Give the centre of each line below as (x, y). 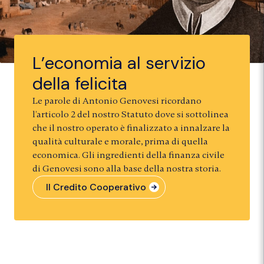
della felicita (80, 83)
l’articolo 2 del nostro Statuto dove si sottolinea (130, 114)
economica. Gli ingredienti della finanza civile (128, 155)
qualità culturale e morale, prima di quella (120, 141)
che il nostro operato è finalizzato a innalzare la (131, 128)
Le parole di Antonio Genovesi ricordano (117, 100)
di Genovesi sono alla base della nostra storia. (126, 168)
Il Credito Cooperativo (96, 187)
